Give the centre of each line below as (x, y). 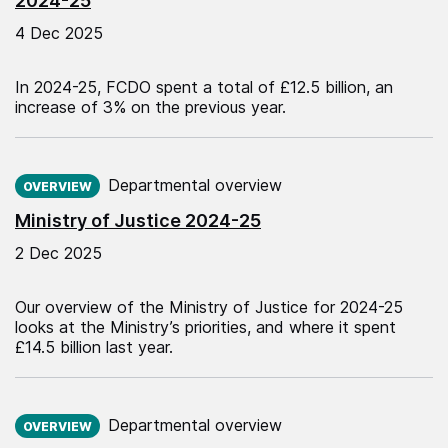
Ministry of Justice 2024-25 (138, 220)
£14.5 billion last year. (94, 346)
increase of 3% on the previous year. (150, 106)
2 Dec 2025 (58, 252)
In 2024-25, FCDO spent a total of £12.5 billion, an (204, 86)
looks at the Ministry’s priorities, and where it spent (205, 326)
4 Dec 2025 (59, 32)
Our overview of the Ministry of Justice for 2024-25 (209, 306)
